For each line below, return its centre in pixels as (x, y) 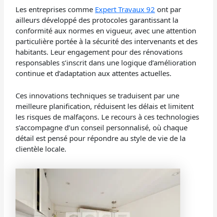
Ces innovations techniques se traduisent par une (98, 96)
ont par (168, 9)
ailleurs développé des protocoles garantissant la (97, 20)
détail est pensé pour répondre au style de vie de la (101, 138)
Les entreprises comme (55, 9)
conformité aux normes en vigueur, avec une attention (106, 31)
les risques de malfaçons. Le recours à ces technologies (108, 117)
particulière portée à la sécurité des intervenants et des (107, 41)
